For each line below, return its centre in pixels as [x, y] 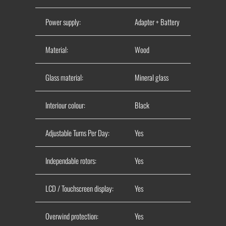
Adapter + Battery [157, 21]
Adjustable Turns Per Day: [77, 132]
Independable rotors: [71, 160]
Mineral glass [151, 77]
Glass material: [64, 77]
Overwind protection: [72, 216]
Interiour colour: [65, 105]
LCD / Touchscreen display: [79, 188]
